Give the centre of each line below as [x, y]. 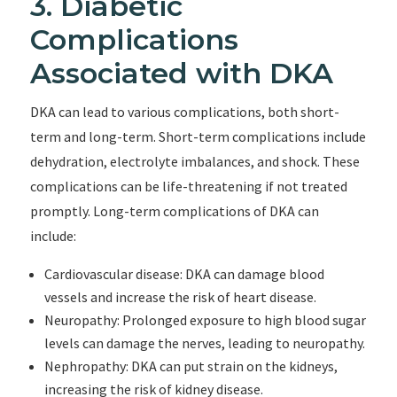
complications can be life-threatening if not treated [188, 186]
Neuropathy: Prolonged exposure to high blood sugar [205, 320]
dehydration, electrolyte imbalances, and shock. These [195, 161]
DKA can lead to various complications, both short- [184, 112]
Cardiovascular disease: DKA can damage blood [184, 274]
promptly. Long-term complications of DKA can [174, 211]
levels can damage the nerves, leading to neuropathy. [204, 343]
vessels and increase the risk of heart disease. [180, 297]
